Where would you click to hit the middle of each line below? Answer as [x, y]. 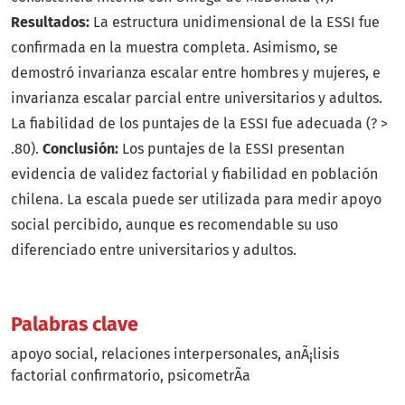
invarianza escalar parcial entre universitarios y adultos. [197, 99]
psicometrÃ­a [209, 376]
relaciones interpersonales [189, 354]
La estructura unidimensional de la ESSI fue [235, 23]
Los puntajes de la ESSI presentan [231, 149]
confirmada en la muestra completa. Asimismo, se [174, 48]
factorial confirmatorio [85, 376]
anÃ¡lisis [312, 354]
